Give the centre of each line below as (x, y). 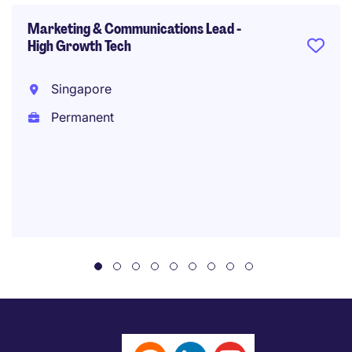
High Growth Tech (79, 46)
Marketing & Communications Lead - (134, 29)
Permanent (81, 117)
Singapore (79, 89)
